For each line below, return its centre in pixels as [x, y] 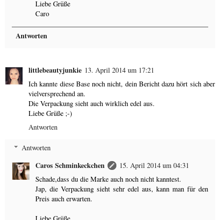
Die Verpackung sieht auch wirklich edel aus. [92, 104]
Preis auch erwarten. [64, 199]
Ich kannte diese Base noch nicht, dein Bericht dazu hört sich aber [122, 84]
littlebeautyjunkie [55, 70]
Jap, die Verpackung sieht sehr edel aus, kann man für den [122, 189]
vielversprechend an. [57, 94]
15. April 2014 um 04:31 [154, 165]
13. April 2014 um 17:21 [119, 70]
